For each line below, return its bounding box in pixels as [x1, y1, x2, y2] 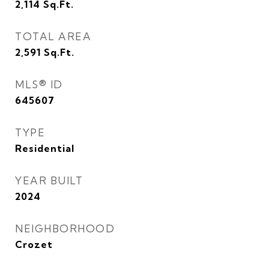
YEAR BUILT [15, 174, 83, 187]
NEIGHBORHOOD [15, 222, 115, 235]
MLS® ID [15, 78, 63, 91]
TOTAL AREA [15, 30, 91, 43]
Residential [15, 142, 74, 154]
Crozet [15, 238, 53, 250]
